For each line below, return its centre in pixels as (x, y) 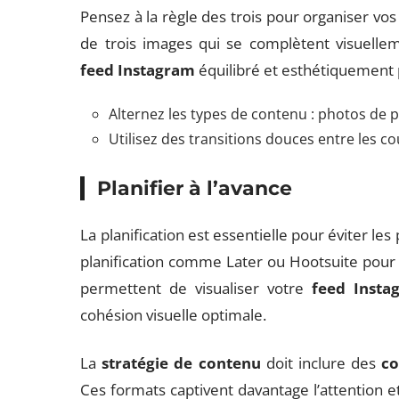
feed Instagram (138, 70)
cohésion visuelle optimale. (174, 315)
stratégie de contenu (181, 363)
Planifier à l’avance (195, 188)
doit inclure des (321, 363)
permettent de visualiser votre (196, 288)
